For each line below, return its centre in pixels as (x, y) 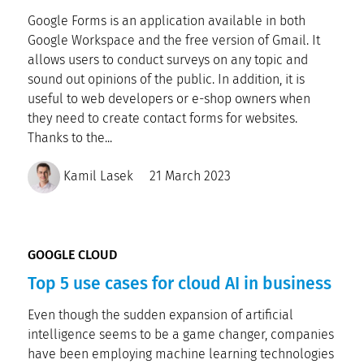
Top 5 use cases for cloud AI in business (180, 284)
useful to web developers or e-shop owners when (169, 99)
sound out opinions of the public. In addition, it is (166, 79)
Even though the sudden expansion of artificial (160, 315)
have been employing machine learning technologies (181, 354)
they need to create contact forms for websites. (162, 118)
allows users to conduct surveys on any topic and (168, 60)
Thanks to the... (70, 138)
